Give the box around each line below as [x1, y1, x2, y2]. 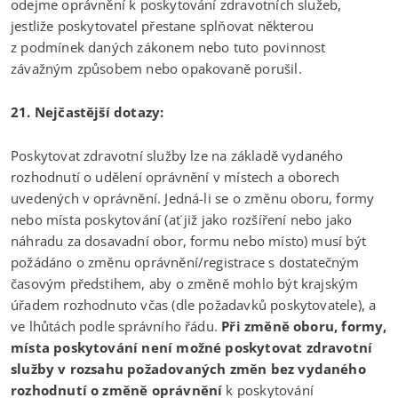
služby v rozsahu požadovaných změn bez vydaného [11, 359, 366, 378]
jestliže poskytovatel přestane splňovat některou [11, 16, 314, 35]
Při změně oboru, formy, [221, 316, 387, 335]
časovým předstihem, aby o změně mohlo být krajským [11, 274, 359, 292]
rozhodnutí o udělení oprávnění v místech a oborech [11, 167, 340, 186]
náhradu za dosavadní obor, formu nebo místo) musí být [11, 231, 366, 250]
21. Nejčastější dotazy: [11, 102, 164, 121]
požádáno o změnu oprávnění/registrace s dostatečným [11, 252, 360, 271]
